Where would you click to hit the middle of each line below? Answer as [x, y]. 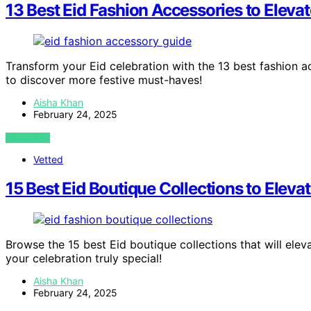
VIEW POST [28, 137]
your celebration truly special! [84, 259]
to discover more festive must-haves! [104, 79]
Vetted [48, 159]
